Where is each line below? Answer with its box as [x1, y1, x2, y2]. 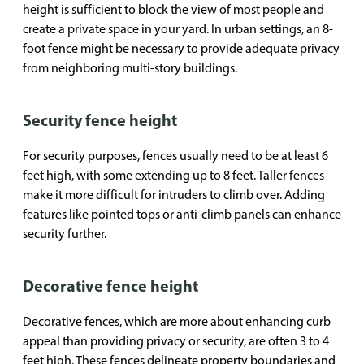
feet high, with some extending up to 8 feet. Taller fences [23, 167, 324, 183]
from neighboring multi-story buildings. [23, 60, 237, 76]
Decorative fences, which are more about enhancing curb [23, 314, 331, 329]
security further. [23, 226, 106, 241]
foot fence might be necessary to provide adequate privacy [23, 41, 340, 56]
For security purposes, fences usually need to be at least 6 [23, 148, 328, 163]
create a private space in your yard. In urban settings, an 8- [23, 21, 333, 37]
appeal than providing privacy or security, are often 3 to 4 [23, 333, 329, 349]
